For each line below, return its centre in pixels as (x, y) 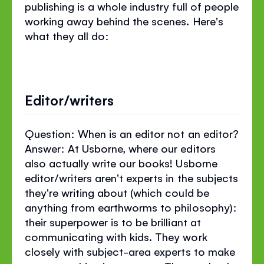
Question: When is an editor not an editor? (132, 133)
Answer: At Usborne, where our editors (120, 148)
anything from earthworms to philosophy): (131, 207)
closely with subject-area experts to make (130, 251)
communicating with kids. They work (116, 236)
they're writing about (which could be (117, 192)
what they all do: (67, 36)
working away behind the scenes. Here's (124, 21)
